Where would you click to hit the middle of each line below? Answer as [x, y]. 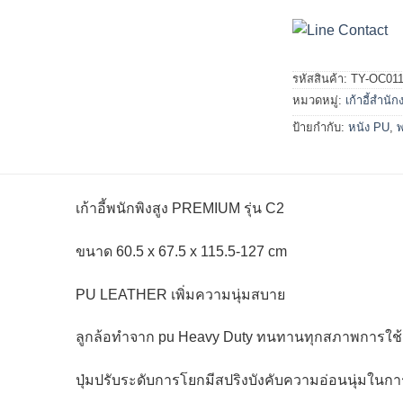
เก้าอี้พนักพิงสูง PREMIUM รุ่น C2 [179, 208]
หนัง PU [369, 127]
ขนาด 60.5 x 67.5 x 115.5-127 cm [181, 251]
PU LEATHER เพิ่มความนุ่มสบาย [180, 294]
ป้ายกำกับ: [321, 127]
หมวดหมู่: [319, 100]
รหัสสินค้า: [322, 78]
